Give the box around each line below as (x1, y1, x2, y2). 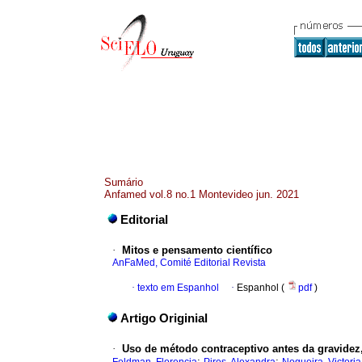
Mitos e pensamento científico (122, 244, 272, 257)
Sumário (104, 176, 143, 188)
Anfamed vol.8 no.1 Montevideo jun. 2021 (104, 188, 299, 200)
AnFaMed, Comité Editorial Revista (112, 257, 266, 269)
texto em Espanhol (137, 282, 219, 294)
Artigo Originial (120, 312, 208, 326)
